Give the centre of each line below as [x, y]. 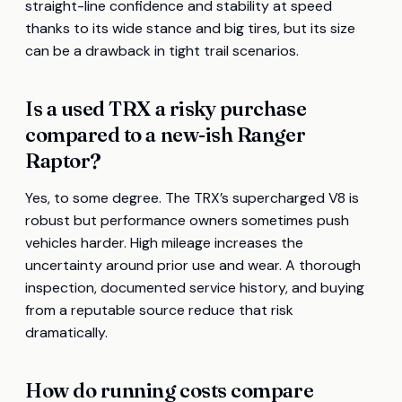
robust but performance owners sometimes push [187, 221]
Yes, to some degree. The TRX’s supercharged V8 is [192, 198]
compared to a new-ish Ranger [166, 135]
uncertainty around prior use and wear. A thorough [193, 266]
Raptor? [63, 161]
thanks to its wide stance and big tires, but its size [190, 29]
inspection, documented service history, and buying [195, 288]
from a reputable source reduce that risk [159, 310]
